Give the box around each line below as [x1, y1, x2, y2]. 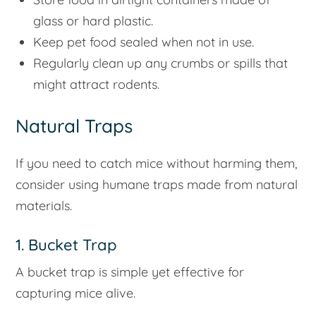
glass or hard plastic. [33, 13, 154, 30]
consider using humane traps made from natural [16, 176, 298, 193]
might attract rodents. [33, 76, 160, 93]
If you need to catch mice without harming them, [16, 154, 298, 171]
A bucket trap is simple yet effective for [16, 264, 245, 281]
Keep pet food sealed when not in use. [33, 34, 255, 51]
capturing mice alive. [16, 285, 136, 302]
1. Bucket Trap [16, 235, 118, 255]
